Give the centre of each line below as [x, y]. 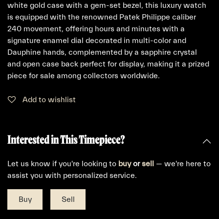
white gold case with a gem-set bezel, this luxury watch [107, 5]
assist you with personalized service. [72, 175]
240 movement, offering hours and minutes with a [96, 29]
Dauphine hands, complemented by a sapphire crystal [102, 52]
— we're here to [182, 164]
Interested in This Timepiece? [66, 139]
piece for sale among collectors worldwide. [84, 76]
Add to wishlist [49, 100]
